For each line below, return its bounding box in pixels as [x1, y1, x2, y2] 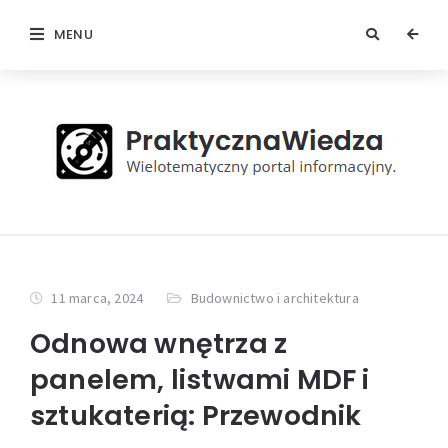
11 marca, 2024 [51, 289, 144, 307]
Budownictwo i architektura [190, 289, 359, 307]
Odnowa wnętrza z [30, 325, 288, 362]
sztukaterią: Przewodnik [30, 397, 362, 434]
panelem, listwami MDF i [30, 361, 370, 398]
